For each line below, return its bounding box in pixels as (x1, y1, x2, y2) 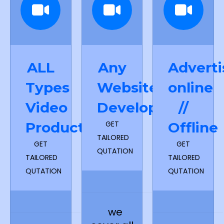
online (168, 79, 213, 96)
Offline (168, 119, 218, 136)
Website (96, 79, 158, 96)
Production (25, 119, 107, 136)
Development (96, 99, 197, 116)
